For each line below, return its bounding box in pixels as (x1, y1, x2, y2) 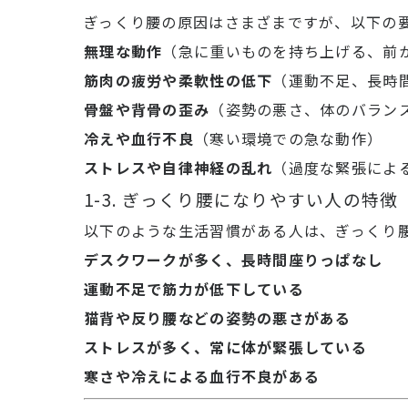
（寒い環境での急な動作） (193, 127, 383, 149)
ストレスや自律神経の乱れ (84, 157, 273, 178)
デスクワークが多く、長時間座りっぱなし (84, 249, 383, 270)
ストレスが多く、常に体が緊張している (84, 336, 368, 358)
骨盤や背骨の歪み (84, 98, 210, 120)
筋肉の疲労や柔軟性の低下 (84, 69, 273, 91)
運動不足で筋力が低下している (84, 278, 304, 300)
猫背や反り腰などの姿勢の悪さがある (84, 307, 352, 329)
